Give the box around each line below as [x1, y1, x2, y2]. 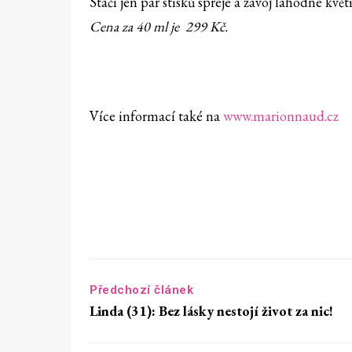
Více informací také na [90, 107, 223, 126]
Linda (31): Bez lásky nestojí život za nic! [90, 302, 333, 321]
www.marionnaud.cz [223, 107, 339, 126]
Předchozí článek [90, 283, 193, 298]
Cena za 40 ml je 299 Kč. [90, 17, 228, 36]
